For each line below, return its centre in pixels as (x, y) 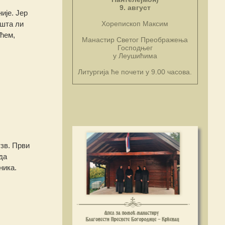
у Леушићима (135, 56)
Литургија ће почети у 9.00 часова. (135, 72)
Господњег (135, 48)
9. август (135, 8)
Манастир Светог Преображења (135, 40)
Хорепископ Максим (135, 24)
